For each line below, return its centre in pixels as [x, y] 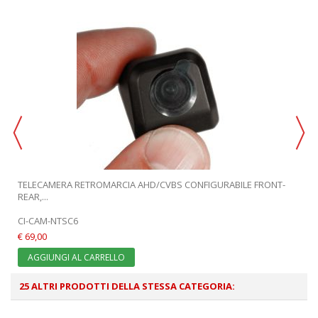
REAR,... [33, 196]
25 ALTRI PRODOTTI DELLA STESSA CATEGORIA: [127, 286]
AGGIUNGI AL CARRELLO [76, 257]
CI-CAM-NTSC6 [48, 220]
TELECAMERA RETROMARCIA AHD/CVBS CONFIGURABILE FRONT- [152, 184]
